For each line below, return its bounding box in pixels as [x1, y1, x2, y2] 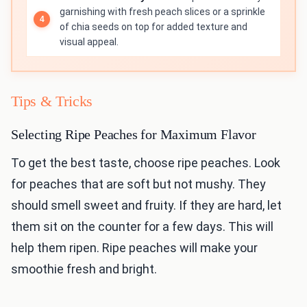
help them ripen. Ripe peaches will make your [11, 241, 258, 256]
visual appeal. [60, 36, 119, 48]
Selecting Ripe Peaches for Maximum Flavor [11, 127, 256, 143]
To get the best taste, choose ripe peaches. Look [11, 156, 280, 171]
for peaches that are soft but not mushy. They [11, 177, 266, 192]
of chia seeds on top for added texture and [60, 21, 247, 33]
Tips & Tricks [11, 93, 93, 110]
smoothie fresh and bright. [11, 262, 157, 277]
